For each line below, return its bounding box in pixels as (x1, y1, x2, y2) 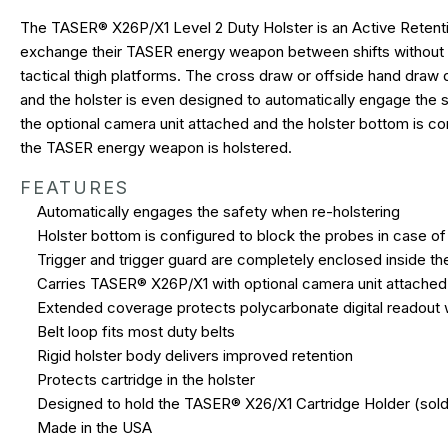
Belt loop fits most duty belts (37, 321, 235, 341)
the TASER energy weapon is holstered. (20, 137, 292, 157)
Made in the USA (37, 417, 152, 437)
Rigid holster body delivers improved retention (37, 345, 353, 365)
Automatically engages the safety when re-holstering (37, 201, 400, 221)
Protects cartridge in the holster (37, 369, 255, 389)
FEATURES (20, 176, 129, 198)
